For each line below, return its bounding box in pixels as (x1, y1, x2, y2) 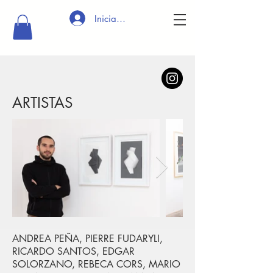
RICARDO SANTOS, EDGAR (12, 244, 135, 258)
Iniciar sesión (94, 12, 147, 24)
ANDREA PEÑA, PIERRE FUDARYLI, (12, 232, 163, 245)
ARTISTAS (12, 93, 73, 112)
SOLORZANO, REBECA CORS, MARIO (12, 257, 180, 271)
